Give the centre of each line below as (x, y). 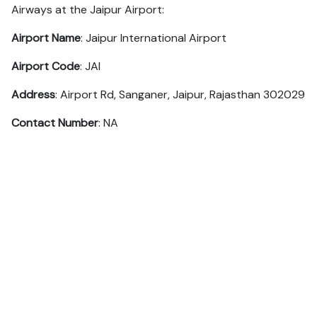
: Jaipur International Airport (154, 38)
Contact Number (55, 123)
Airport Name (46, 38)
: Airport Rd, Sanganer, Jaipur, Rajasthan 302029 (180, 94)
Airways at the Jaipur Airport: (88, 10)
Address (33, 94)
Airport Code (46, 66)
